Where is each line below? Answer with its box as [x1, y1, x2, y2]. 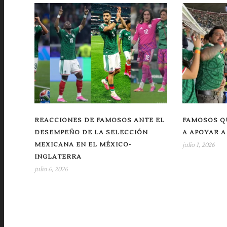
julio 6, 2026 [34, 166, 68, 174]
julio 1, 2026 [182, 141, 215, 149]
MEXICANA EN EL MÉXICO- [34, 141, 131, 149]
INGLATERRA [34, 153, 82, 161]
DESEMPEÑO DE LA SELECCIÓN [34, 129, 148, 137]
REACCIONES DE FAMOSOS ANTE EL [34, 117, 165, 125]
